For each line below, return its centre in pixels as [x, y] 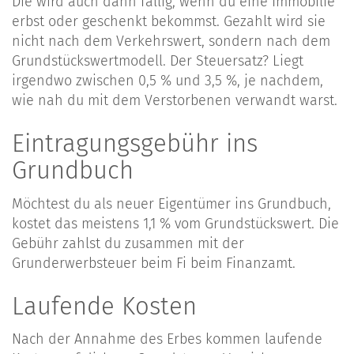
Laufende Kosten [104, 306]
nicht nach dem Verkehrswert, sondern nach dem [171, 41]
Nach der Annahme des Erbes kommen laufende [167, 339]
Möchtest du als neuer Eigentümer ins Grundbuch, [171, 203]
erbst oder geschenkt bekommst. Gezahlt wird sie [169, 22]
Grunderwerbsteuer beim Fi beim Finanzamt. [154, 263]
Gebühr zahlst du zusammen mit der [128, 243]
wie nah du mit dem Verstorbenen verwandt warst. [175, 101]
